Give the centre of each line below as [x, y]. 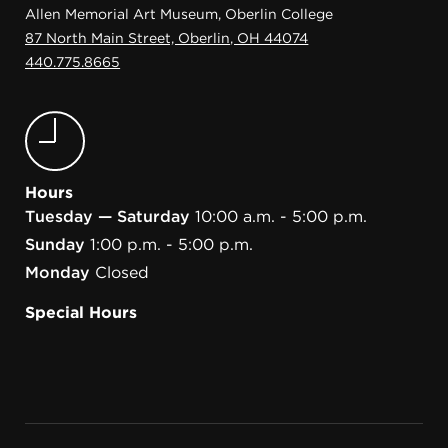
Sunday [55, 244]
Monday [57, 272]
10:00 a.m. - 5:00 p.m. [281, 216]
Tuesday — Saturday [107, 216]
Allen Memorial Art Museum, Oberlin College [179, 13]
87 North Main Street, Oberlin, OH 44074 [167, 37]
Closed [122, 272]
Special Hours [81, 312]
